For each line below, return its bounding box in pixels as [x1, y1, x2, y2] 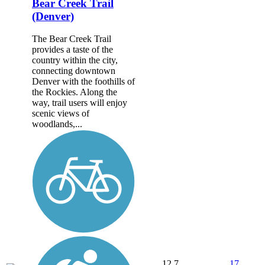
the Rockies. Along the [32, 87, 117, 98]
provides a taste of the [32, 44, 113, 55]
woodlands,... [32, 119, 82, 130]
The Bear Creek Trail [32, 34, 111, 44]
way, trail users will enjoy [32, 98, 127, 108]
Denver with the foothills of [32, 76, 135, 87]
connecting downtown [32, 66, 115, 76]
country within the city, [32, 55, 118, 66]
